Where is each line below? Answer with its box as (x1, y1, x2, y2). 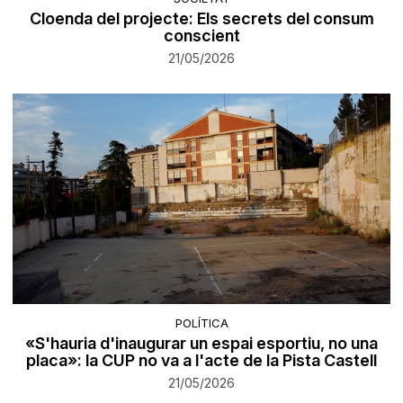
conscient (163, 25, 240, 45)
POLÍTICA (175, 316, 228, 331)
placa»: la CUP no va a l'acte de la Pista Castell (26, 351, 377, 371)
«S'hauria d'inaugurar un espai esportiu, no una (25, 334, 378, 354)
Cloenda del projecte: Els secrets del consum (29, 8, 374, 28)
